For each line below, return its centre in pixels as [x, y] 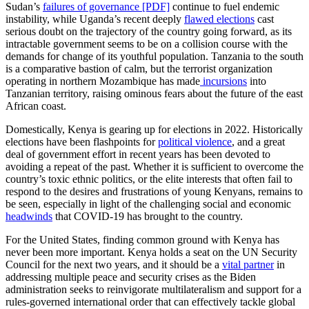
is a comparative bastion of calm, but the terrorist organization [139, 69]
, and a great [258, 142]
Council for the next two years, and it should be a [114, 265]
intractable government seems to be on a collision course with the [147, 44]
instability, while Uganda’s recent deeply [95, 19]
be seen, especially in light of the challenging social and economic [148, 204]
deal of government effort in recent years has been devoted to [138, 154]
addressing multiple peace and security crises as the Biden [131, 277]
